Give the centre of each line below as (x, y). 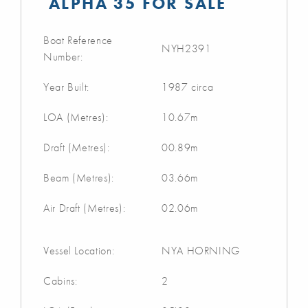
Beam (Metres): (79, 177)
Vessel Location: (79, 250)
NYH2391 (187, 48)
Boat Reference (78, 40)
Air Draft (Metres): (85, 208)
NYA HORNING (201, 250)
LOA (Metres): (76, 117)
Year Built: (67, 87)
